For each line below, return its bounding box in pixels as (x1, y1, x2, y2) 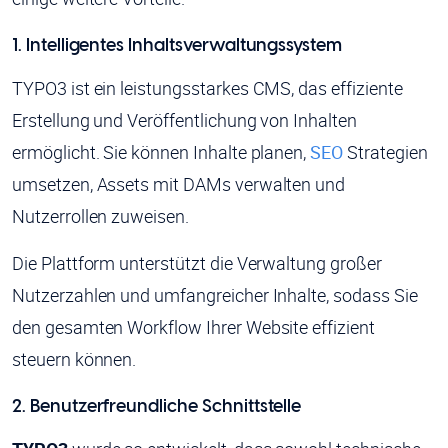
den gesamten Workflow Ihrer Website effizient (12, 315, 375, 340)
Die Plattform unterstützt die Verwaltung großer (12, 251, 382, 276)
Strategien (343, 140, 428, 165)
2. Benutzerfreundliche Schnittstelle (12, 398, 302, 417)
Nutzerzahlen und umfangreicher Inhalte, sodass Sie (12, 283, 418, 308)
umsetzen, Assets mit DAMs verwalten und (12, 172, 346, 197)
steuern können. (12, 347, 137, 372)
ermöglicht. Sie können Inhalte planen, (12, 140, 311, 165)
